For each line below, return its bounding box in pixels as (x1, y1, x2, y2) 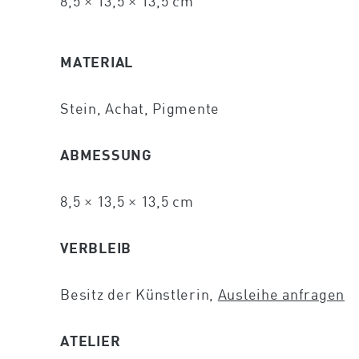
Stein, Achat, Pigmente (60, 99, 220, 117)
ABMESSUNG (60, 145, 152, 163)
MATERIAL (60, 52, 133, 71)
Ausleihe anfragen (217, 285, 345, 303)
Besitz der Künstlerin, (60, 285, 218, 303)
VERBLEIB (60, 238, 131, 256)
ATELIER (60, 332, 121, 350)
